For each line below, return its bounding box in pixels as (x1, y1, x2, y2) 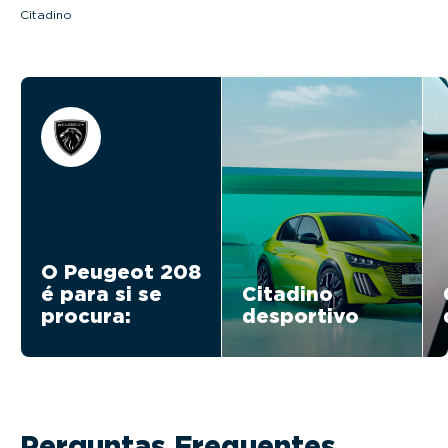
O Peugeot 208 (41, 259, 201, 284)
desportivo (242, 303, 359, 328)
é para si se (41, 281, 162, 306)
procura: (41, 303, 131, 328)
